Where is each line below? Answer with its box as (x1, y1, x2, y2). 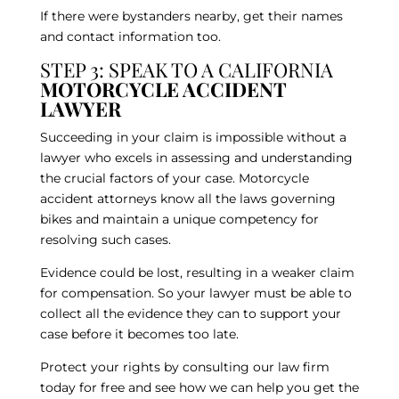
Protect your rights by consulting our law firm (39, 358, 330, 375)
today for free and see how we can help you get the (39, 379, 359, 395)
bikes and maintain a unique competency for (39, 210, 319, 227)
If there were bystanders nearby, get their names (39, 7, 343, 24)
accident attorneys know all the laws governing (39, 190, 336, 207)
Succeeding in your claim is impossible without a (39, 128, 346, 145)
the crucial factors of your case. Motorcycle (39, 169, 309, 186)
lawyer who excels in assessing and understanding (39, 149, 353, 166)
